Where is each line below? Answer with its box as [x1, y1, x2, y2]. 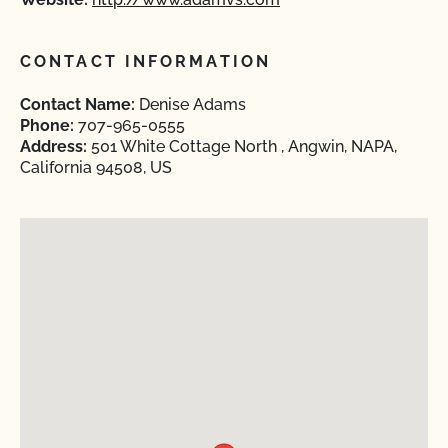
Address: [20, 137, 87, 156]
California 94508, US [20, 158, 172, 177]
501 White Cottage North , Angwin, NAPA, [87, 137, 397, 156]
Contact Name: [20, 95, 135, 114]
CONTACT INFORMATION [20, 52, 271, 71]
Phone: [20, 116, 74, 135]
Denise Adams [135, 95, 246, 114]
